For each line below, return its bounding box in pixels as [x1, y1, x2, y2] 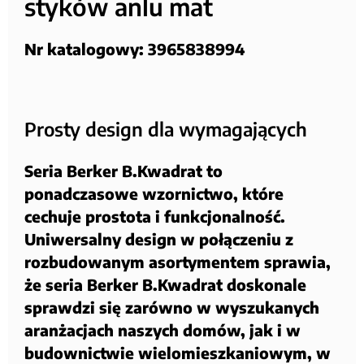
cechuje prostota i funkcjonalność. [24, 206, 285, 227]
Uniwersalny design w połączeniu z [24, 229, 293, 249]
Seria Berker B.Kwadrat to [24, 161, 223, 181]
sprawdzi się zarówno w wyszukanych [24, 297, 319, 318]
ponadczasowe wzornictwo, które [24, 184, 284, 204]
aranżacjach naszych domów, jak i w [24, 320, 301, 340]
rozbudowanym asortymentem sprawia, [24, 252, 331, 272]
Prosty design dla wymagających [24, 117, 307, 141]
